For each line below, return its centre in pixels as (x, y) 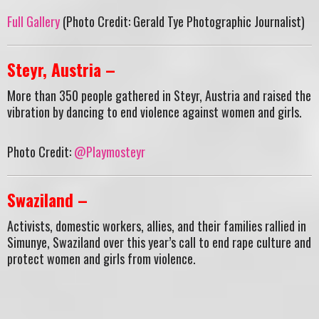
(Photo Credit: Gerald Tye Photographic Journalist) (182, 22)
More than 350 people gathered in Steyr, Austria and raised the (159, 95)
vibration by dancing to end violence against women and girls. (155, 111)
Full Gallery (33, 22)
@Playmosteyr (110, 152)
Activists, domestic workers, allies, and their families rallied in (157, 225)
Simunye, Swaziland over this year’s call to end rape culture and (159, 242)
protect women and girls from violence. (101, 258)
